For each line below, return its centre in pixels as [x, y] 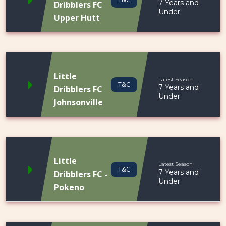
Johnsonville [78, 102]
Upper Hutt [77, 18]
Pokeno [69, 187]
